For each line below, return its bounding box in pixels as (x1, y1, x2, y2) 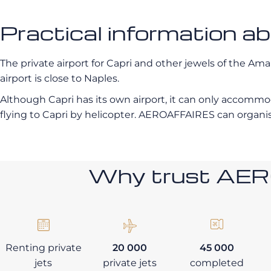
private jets (103, 257, 157, 269)
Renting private (5, 242, 82, 253)
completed (189, 257, 244, 269)
